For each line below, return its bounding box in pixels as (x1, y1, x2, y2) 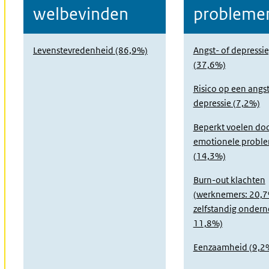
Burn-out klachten (193, 174, 265, 186)
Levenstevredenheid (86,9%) (33, 44, 148, 56)
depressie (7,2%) (193, 97, 260, 109)
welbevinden (33, 4, 128, 24)
